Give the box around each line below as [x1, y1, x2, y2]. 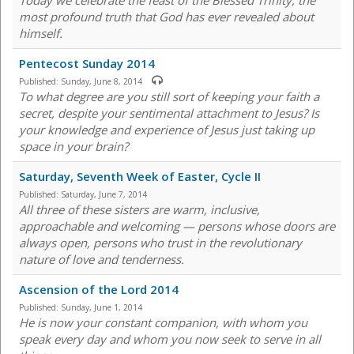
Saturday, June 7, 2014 [61, 189, 147, 201]
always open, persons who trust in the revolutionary [19, 235, 302, 251]
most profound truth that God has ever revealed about [19, 9, 314, 25]
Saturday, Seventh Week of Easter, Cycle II [19, 168, 261, 185]
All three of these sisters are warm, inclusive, [19, 201, 260, 218]
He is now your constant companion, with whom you [19, 314, 307, 331]
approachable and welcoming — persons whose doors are [19, 218, 335, 235]
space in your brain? [19, 138, 128, 155]
